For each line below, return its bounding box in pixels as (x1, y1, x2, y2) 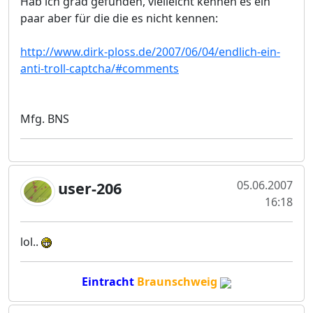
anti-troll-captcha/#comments (20, 61, 179, 76)
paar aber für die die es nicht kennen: (20, 10, 218, 26)
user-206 (58, 178, 122, 199)
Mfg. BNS (20, 111, 69, 126)
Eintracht (82, 274, 134, 289)
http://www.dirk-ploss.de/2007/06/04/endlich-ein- (20, 44, 280, 59)
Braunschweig (137, 274, 217, 289)
